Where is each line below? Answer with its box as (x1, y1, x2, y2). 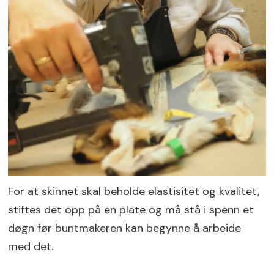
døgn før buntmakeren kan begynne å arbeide (8, 220, 242, 235)
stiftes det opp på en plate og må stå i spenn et (8, 202, 254, 217)
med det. (8, 239, 54, 254)
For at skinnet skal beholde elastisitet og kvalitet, (8, 183, 260, 199)
